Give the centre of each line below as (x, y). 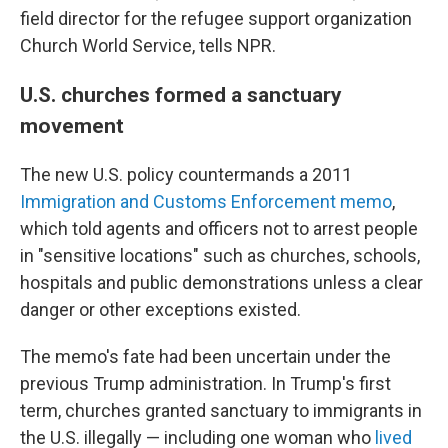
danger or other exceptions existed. (160, 309)
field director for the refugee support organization (216, 18)
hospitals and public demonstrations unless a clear (221, 282)
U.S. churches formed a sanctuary (181, 94)
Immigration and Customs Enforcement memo (206, 201)
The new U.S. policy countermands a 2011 (186, 174)
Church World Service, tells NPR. (148, 45)
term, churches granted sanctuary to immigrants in (221, 410)
